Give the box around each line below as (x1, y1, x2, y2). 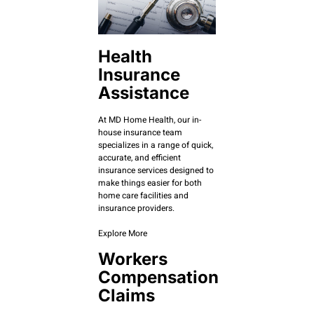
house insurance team (98, 126, 182, 139)
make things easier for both (98, 177, 202, 190)
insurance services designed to (98, 164, 214, 177)
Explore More (98, 227, 147, 240)
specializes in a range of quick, (98, 139, 213, 152)
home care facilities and (98, 189, 189, 203)
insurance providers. (98, 202, 175, 215)
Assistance (98, 83, 189, 104)
